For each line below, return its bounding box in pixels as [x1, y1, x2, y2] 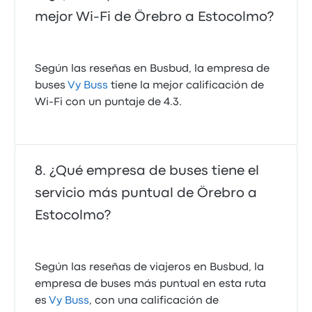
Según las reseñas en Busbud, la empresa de [35, 64, 270, 74]
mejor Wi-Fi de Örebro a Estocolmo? [35, 11, 274, 23]
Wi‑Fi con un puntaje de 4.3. [35, 97, 182, 107]
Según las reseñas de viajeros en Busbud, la [35, 263, 265, 272]
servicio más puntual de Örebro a [35, 187, 258, 199]
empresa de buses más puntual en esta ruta [35, 279, 267, 289]
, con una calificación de [89, 296, 219, 306]
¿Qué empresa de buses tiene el [49, 165, 260, 177]
